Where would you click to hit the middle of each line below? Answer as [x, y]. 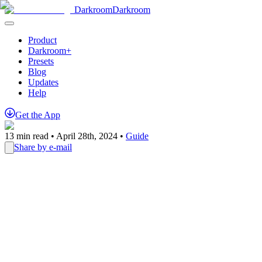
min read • [35, 136]
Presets [41, 61]
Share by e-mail [43, 147]
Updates [43, 82]
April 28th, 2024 [87, 136]
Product [42, 40]
